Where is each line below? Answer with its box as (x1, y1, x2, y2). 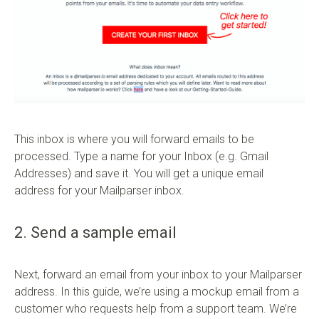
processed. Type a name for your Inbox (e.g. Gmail (14, 149, 268, 163)
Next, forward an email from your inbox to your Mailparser (14, 267, 302, 281)
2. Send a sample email (14, 223, 177, 241)
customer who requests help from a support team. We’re (14, 301, 297, 315)
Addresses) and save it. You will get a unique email (14, 166, 263, 180)
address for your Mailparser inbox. (14, 183, 184, 197)
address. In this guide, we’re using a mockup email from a (14, 284, 299, 298)
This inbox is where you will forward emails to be (14, 132, 254, 146)
